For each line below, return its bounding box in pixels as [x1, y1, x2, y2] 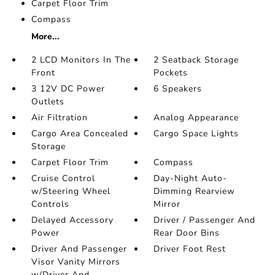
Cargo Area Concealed [31, 128, 128, 140]
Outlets [31, 96, 64, 108]
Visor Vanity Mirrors [31, 256, 120, 268]
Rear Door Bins [153, 227, 220, 239]
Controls [31, 198, 69, 211]
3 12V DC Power [31, 83, 105, 95]
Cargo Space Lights [153, 128, 239, 140]
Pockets [153, 67, 188, 79]
